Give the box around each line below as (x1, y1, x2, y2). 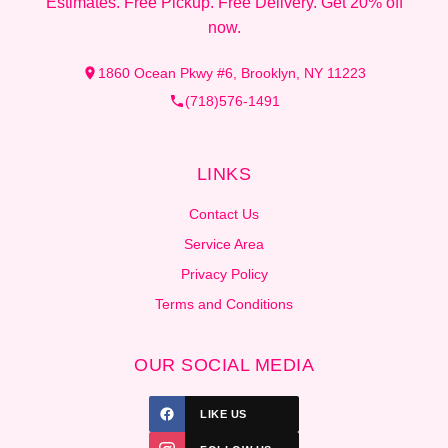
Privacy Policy (180, 265, 268, 282)
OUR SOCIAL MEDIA (134, 354, 314, 375)
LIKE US (200, 407, 247, 420)
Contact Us (189, 205, 259, 222)
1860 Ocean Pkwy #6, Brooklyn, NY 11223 (98, 64, 366, 81)
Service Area (184, 235, 264, 252)
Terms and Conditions (155, 295, 293, 312)
